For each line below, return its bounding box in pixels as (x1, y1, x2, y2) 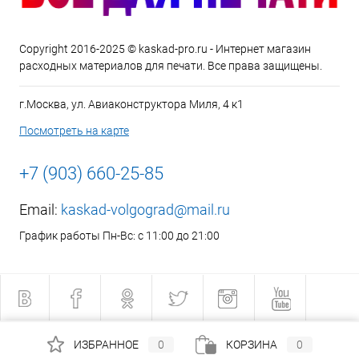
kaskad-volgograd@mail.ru (61, 201, 230, 219)
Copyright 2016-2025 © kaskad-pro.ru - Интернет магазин (19, 42, 311, 56)
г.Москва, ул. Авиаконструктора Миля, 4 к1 (19, 98, 244, 111)
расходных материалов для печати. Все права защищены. (19, 59, 322, 73)
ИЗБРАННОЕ (73, 337, 139, 351)
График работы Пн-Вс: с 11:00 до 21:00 (19, 229, 220, 243)
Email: (19, 201, 61, 219)
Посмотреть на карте (19, 124, 129, 138)
